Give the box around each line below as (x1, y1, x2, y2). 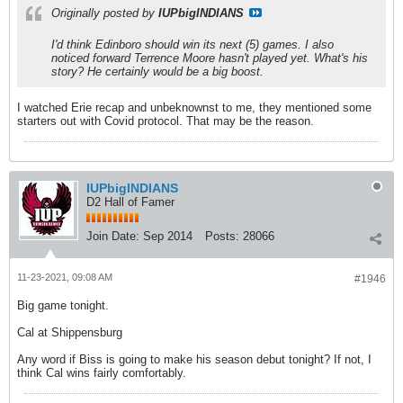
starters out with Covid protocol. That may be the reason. (17, 114, 314, 128)
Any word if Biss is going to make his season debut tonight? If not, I (17, 353, 372, 366)
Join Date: (86, 229, 139, 243)
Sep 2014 (143, 229, 193, 243)
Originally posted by (51, 6, 158, 20)
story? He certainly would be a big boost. (51, 65, 264, 78)
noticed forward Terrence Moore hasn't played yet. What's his (51, 51, 368, 65)
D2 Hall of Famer (86, 195, 175, 209)
